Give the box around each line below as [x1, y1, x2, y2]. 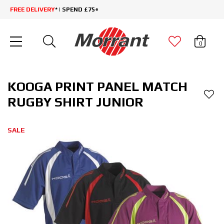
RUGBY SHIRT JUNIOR [7, 94, 143, 110]
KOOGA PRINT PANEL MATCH [7, 79, 187, 94]
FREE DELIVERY [10, 6, 55, 13]
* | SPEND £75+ [55, 6, 98, 13]
